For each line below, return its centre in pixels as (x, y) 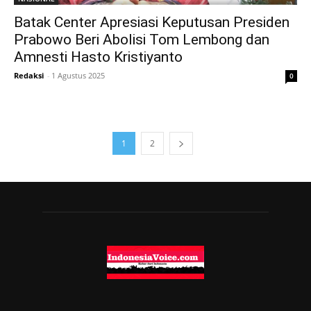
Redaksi (29, 75)
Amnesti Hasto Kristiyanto (98, 57)
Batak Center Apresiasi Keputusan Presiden (152, 22)
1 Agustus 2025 (78, 75)
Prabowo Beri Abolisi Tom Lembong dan (142, 39)
